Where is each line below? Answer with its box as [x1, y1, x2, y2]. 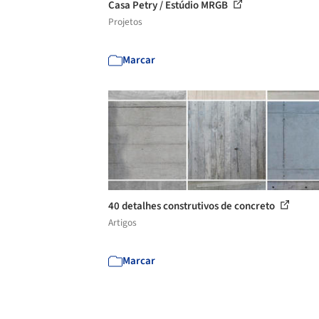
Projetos [108, 15, 142, 28]
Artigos [108, 216, 137, 229]
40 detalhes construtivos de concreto [108, 199, 277, 214]
